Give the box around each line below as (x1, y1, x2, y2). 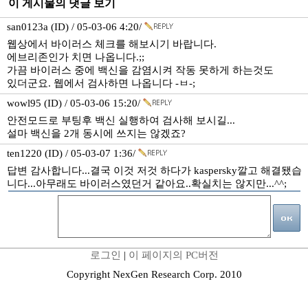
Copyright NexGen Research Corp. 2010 (66, 269, 242, 280)
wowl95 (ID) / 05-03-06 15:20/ (7, 98, 143, 109)
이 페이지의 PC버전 (128, 250, 219, 261)
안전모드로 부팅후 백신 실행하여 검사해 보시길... (7, 115, 235, 126)
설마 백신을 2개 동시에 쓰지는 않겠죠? (7, 128, 186, 139)
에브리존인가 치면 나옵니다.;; (7, 52, 144, 63)
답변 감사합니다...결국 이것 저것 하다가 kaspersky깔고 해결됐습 (7, 165, 302, 176)
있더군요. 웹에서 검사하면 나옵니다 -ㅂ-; (7, 78, 195, 89)
